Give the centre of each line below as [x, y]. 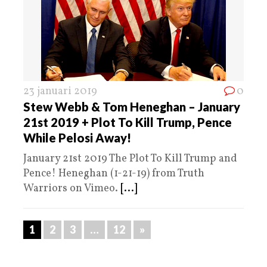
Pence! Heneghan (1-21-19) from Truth [114, 173]
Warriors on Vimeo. [72, 188]
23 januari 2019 [60, 91]
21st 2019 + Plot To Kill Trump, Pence [128, 122]
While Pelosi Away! [77, 137]
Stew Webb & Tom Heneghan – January [132, 106]
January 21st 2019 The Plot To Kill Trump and [130, 159]
